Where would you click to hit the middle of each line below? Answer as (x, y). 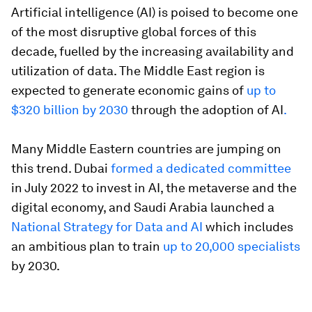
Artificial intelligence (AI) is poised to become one (155, 12)
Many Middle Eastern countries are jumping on (146, 149)
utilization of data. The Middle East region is (138, 71)
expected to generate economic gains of (129, 90)
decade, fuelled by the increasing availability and (153, 51)
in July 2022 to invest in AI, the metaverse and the (154, 188)
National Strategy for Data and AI (107, 227)
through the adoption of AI (206, 110)
